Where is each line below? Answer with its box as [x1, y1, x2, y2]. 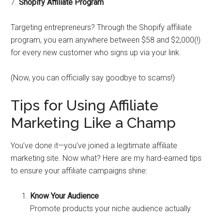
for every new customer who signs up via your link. [11, 48, 182, 57]
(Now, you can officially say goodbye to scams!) [11, 73, 175, 82]
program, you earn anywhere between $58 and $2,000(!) [11, 35, 201, 45]
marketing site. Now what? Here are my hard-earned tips [11, 154, 202, 163]
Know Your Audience [30, 191, 99, 201]
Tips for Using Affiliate [11, 97, 159, 114]
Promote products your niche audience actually [30, 204, 191, 213]
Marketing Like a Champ [11, 114, 176, 131]
